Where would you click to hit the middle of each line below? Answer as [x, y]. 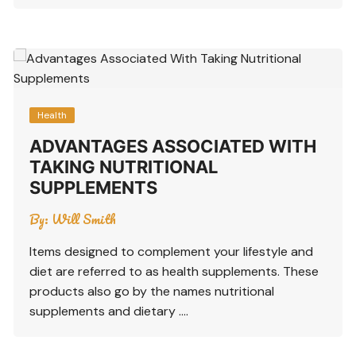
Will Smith [84, 219]
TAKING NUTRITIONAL [124, 166]
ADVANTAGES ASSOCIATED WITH [173, 146]
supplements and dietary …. [109, 311]
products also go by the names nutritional [152, 291]
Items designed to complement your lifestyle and [172, 251]
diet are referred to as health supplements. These [174, 271]
